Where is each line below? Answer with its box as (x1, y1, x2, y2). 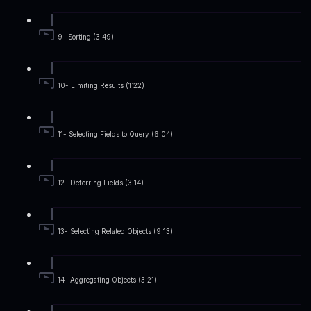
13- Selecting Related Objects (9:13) (58, 228, 173, 236)
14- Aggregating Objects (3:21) (58, 276, 157, 285)
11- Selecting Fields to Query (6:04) (58, 131, 173, 139)
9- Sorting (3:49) (58, 33, 114, 42)
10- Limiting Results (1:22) (58, 82, 144, 90)
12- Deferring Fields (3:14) (58, 179, 144, 187)
